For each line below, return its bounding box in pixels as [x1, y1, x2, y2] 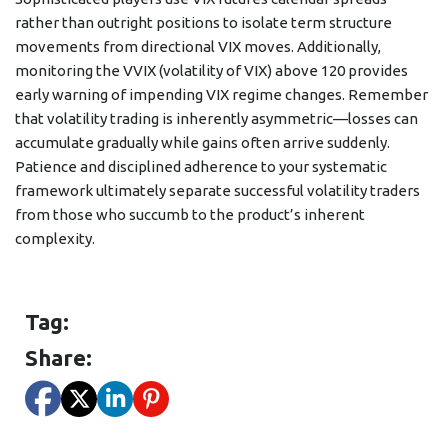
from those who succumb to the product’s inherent [15, 206, 365, 224]
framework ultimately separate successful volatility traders [15, 182, 420, 200]
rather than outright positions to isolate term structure [15, 14, 392, 32]
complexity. [15, 230, 95, 248]
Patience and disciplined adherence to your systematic [15, 158, 387, 176]
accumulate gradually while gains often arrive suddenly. [15, 134, 390, 152]
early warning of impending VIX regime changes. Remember [15, 86, 428, 104]
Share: [25, 345, 92, 371]
